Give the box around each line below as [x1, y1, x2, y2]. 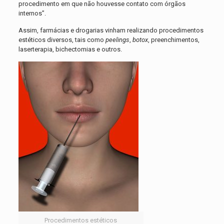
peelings [105, 36, 129, 44]
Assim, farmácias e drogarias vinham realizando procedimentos [18, 26, 203, 34]
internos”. [18, 9, 46, 17]
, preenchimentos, [147, 36, 199, 44]
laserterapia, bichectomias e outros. [18, 45, 122, 53]
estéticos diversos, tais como [18, 36, 105, 44]
